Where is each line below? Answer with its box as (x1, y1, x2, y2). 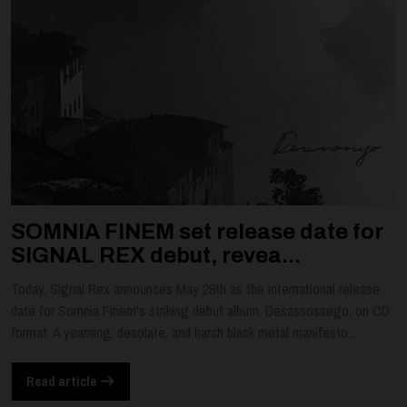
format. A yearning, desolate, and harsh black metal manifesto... (11, 322, 356, 342)
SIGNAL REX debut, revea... (11, 243, 301, 267)
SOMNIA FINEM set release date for (11, 219, 383, 243)
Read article (26, 372, 99, 391)
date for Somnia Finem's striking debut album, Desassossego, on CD (11, 300, 390, 321)
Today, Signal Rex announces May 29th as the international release (11, 278, 380, 299)
